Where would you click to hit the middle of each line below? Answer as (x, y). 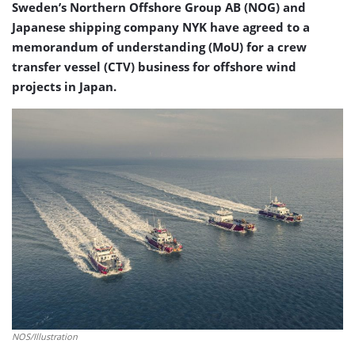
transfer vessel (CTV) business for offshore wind (154, 67)
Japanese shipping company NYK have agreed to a (161, 27)
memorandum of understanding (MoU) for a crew (159, 47)
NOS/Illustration (45, 336)
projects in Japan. (64, 86)
